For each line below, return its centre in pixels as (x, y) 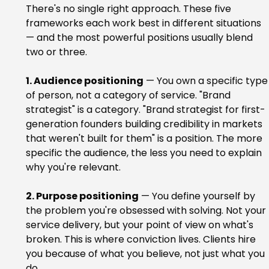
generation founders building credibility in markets (145, 124)
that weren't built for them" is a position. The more (145, 139)
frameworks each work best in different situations (144, 23)
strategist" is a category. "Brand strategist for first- (145, 110)
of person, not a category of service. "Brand (129, 95)
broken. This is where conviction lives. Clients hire (142, 240)
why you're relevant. (73, 168)
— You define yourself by (198, 196)
